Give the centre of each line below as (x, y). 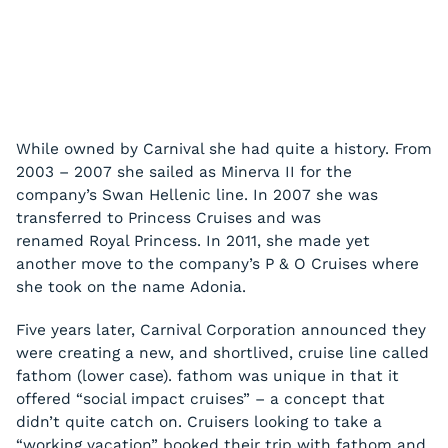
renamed (52, 241)
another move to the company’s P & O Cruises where (217, 264)
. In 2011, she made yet (283, 241)
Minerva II (258, 172)
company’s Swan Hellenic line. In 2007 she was (197, 195)
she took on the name (103, 287)
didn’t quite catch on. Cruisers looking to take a (199, 422)
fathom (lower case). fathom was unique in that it (207, 376)
